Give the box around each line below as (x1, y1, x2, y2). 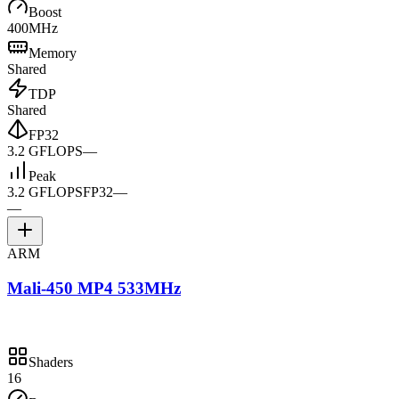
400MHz (7, 20, 58, 37)
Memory (28, 45, 77, 61)
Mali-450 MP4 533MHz (7, 278, 181, 297)
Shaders (28, 354, 73, 370)
